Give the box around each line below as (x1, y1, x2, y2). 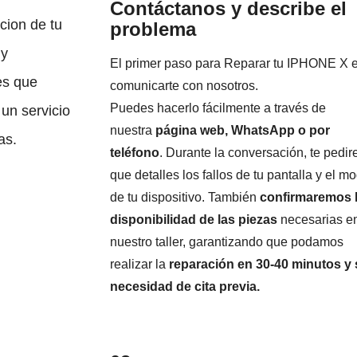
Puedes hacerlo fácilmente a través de (109, 101, 326, 116)
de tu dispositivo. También (109, 190, 260, 205)
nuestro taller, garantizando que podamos (109, 235, 343, 249)
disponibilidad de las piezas (109, 213, 277, 227)
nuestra (109, 124, 155, 138)
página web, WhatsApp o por (155, 124, 330, 138)
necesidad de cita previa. (109, 280, 260, 294)
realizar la (109, 257, 169, 272)
